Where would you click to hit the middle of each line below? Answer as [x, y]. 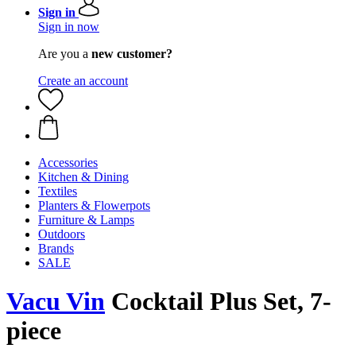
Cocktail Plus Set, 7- [218, 302]
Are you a [65, 54]
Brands [56, 248]
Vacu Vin [56, 302]
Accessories [68, 163]
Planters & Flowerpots [94, 205]
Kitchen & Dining [83, 177]
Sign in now [69, 27]
